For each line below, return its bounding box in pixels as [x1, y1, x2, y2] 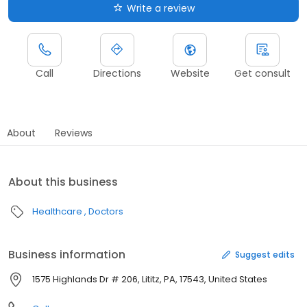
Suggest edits [235, 248, 295, 260]
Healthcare [32, 205, 82, 219]
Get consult [234, 66, 291, 81]
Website [170, 66, 210, 81]
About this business [8, 174, 118, 191]
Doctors [88, 205, 123, 219]
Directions [93, 66, 141, 81]
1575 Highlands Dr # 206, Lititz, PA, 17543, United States [32, 273, 267, 286]
